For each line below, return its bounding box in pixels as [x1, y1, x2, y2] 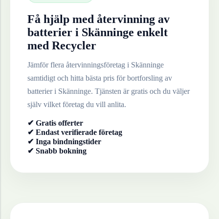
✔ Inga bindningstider [27, 137, 101, 146]
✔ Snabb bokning [27, 146, 87, 155]
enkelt [134, 25, 168, 39]
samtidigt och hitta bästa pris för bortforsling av [27, 73, 172, 82]
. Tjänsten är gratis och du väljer [91, 87, 190, 95]
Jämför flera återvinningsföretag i [27, 60, 131, 69]
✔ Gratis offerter [27, 118, 83, 127]
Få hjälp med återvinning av [27, 12, 170, 25]
